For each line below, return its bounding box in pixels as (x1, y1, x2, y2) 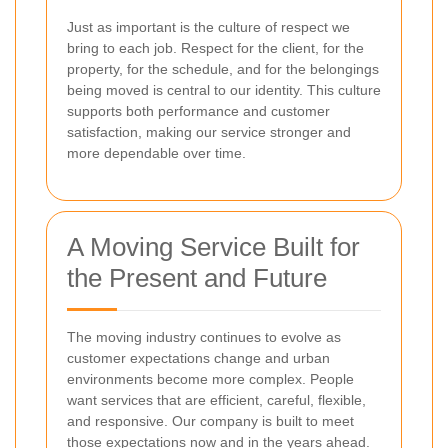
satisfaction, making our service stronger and (67, 123, 351, 140)
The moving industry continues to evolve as (67, 328, 341, 345)
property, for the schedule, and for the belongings (67, 60, 379, 77)
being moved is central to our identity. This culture (67, 81, 381, 98)
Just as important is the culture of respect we (67, 18, 350, 35)
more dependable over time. (67, 144, 246, 161)
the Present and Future (67, 262, 327, 293)
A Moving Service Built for (67, 231, 360, 262)
